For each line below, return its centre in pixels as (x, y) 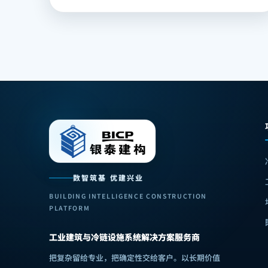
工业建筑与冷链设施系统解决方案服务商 (124, 237)
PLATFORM (70, 208)
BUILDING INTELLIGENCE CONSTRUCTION (128, 196)
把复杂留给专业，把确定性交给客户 (111, 258)
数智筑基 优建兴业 (109, 177)
